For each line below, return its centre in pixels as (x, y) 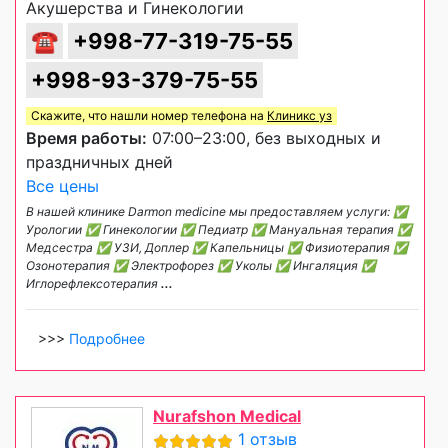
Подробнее (107, 339)
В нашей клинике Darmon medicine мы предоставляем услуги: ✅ (217, 212)
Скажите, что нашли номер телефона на (149, 116)
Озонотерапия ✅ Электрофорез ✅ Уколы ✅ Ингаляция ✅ (201, 266)
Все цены (62, 186)
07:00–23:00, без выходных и (264, 138)
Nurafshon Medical (227, 416)
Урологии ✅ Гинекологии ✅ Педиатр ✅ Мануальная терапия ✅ (219, 230)
